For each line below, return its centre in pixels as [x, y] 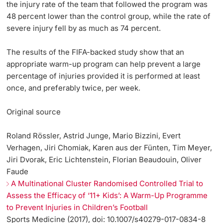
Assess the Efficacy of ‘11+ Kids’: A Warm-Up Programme [107, 196]
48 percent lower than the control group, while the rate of [109, 16]
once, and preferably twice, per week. [74, 88]
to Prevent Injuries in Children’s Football [77, 208]
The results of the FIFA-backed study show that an [96, 52]
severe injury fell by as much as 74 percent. [84, 28]
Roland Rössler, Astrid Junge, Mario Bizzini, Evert [94, 136]
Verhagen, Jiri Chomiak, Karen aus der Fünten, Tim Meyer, [110, 148]
